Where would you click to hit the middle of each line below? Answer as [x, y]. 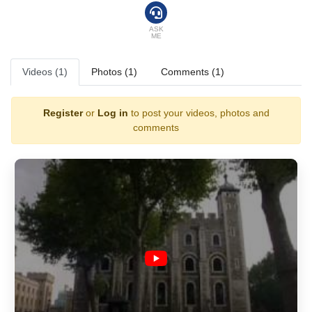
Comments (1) [193, 72]
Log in [112, 113]
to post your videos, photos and [198, 113]
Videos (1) [45, 72]
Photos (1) [114, 72]
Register [63, 113]
